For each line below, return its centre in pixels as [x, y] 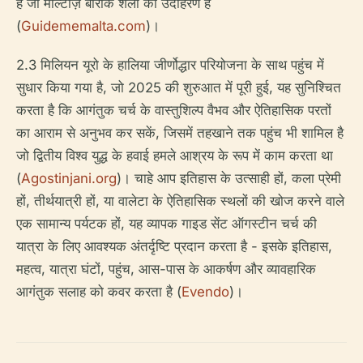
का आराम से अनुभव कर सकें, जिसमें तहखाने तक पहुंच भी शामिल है [180, 133]
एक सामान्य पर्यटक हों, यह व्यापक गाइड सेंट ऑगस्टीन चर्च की [167, 224]
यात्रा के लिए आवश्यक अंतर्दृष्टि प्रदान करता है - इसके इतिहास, [174, 246]
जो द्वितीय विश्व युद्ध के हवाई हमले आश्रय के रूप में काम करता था [175, 156]
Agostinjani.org [69, 178]
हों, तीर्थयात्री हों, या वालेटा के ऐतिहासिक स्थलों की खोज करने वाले [180, 201]
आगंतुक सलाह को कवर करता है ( [99, 292]
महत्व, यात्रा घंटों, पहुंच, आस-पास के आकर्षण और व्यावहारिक [166, 269]
